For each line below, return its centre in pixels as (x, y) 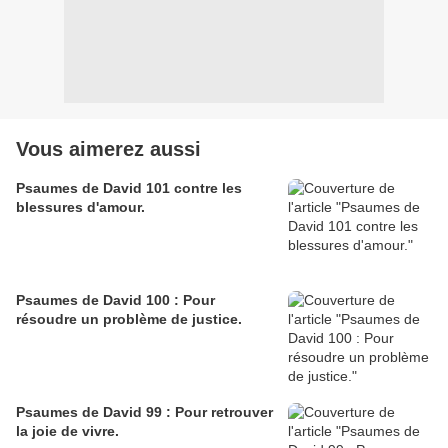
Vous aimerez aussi (108, 148)
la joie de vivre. (67, 430)
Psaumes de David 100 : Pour (115, 299)
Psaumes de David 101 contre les (129, 187)
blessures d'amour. (80, 206)
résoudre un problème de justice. (129, 318)
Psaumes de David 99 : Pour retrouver (144, 411)
